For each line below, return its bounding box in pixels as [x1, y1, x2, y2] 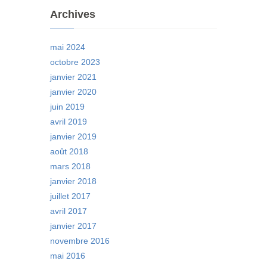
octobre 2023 [50, 57, 100, 67]
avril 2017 [50, 206, 87, 216]
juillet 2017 [50, 191, 91, 201]
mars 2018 [50, 162, 91, 172]
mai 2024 [50, 42, 85, 52]
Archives [50, 8, 95, 21]
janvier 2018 [50, 176, 97, 187]
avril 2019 [50, 117, 87, 127]
